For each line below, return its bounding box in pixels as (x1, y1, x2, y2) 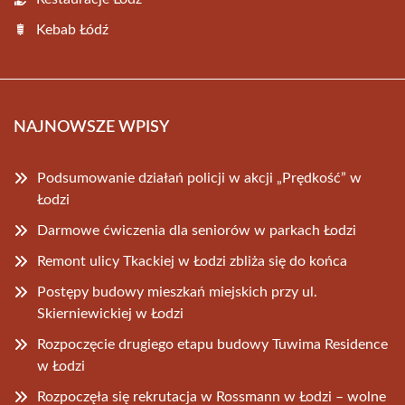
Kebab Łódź (36, 23, 108, 37)
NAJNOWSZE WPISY (14, 119, 169, 136)
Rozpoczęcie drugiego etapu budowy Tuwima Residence (37, 337, 388, 352)
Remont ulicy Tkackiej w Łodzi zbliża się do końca (37, 254, 347, 268)
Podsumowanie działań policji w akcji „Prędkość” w (37, 171, 362, 185)
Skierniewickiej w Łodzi (37, 306, 184, 321)
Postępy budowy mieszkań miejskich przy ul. (37, 285, 317, 299)
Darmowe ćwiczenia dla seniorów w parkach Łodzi (37, 223, 356, 238)
